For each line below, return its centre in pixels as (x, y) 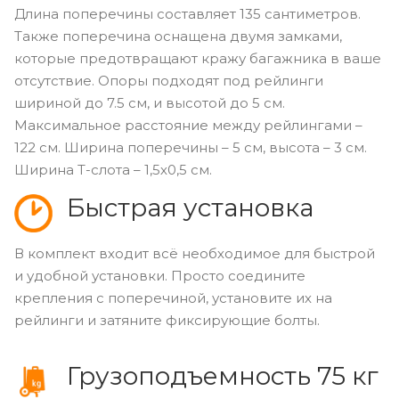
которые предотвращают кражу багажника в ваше (198, 58)
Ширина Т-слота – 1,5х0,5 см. (113, 169)
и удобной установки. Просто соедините (160, 275)
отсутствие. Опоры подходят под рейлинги (169, 80)
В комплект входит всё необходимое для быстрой (195, 253)
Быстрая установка (190, 207)
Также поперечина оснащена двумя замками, (178, 36)
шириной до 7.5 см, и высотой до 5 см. (150, 102)
